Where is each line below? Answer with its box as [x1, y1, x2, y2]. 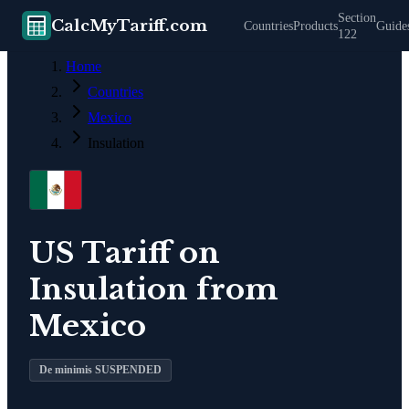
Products [293, 19, 338, 33]
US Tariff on [29, 234, 220, 271]
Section [338, 11, 376, 25]
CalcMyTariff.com [51, 16, 207, 36]
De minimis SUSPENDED [39, 362, 162, 376]
